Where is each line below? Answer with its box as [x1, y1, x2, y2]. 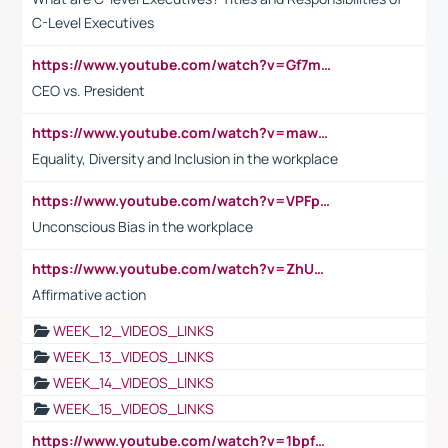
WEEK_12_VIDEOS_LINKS [53, 320, 214, 340]
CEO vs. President [32, 80, 145, 100]
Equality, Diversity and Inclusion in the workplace [32, 148, 338, 168]
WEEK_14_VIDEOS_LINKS [53, 372, 214, 392]
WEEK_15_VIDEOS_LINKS [53, 398, 214, 418]
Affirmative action [32, 284, 146, 304]
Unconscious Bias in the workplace [32, 216, 253, 236]
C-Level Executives [32, 12, 154, 32]
